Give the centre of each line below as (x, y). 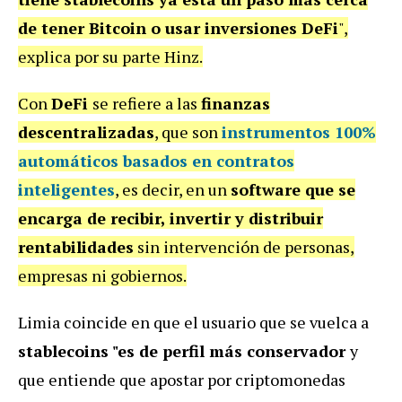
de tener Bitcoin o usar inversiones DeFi (178, 27)
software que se (293, 189)
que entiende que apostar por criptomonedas (182, 379)
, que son (188, 131)
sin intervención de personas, (244, 246)
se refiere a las (147, 103)
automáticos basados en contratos (156, 160)
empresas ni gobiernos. (102, 275)
